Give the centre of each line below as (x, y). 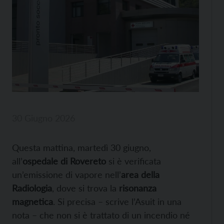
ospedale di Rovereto (64, 161)
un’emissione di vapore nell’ (66, 174)
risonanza (138, 188)
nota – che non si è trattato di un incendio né (101, 215)
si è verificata (133, 161)
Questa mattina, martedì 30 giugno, (81, 147)
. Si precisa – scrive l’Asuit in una (117, 201)
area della (140, 174)
